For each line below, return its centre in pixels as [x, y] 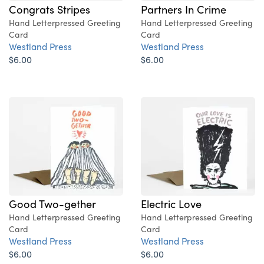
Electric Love [171, 204]
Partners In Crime [184, 9]
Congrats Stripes [49, 9]
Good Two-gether [52, 204]
